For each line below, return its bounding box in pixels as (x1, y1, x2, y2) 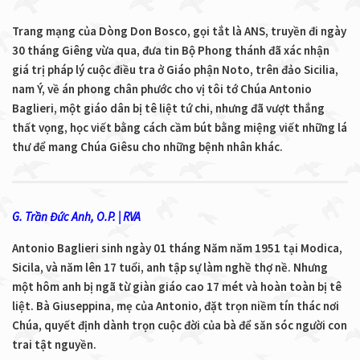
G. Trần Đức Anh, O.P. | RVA (12, 208, 141, 224)
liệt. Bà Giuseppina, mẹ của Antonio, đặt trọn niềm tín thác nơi (12, 297, 339, 313)
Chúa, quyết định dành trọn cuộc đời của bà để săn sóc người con (12, 317, 347, 333)
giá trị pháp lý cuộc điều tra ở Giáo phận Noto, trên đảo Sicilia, (12, 61, 338, 77)
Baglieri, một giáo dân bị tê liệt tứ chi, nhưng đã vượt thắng (12, 100, 325, 116)
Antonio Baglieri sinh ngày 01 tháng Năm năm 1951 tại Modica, (12, 239, 342, 256)
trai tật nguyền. (12, 336, 96, 352)
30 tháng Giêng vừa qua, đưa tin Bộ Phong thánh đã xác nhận (12, 42, 329, 58)
